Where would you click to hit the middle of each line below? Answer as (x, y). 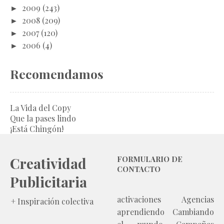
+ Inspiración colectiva (52, 201)
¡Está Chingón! (37, 128)
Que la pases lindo (43, 118)
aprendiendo (141, 211)
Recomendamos (57, 73)
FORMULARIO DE (150, 159)
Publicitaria (48, 181)
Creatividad (48, 163)
